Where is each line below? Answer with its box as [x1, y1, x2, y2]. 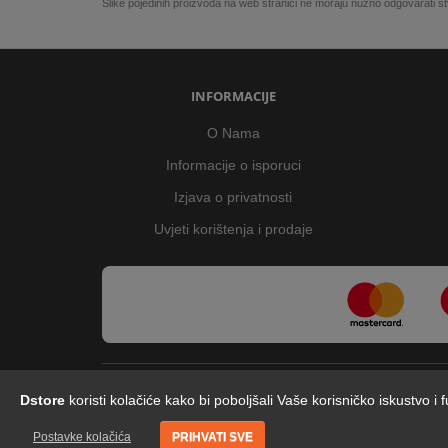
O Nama [206, 124, 260, 141]
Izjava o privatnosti [174, 188, 293, 205]
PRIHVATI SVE [172, 429, 253, 444]
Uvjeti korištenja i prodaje [153, 220, 313, 237]
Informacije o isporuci [165, 156, 301, 173]
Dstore [20, 392, 65, 408]
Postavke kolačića [33, 429, 131, 444]
